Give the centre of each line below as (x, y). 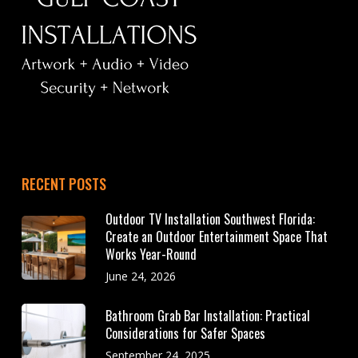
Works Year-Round (151, 255)
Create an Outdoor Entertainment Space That (216, 237)
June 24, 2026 (140, 276)
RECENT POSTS (64, 184)
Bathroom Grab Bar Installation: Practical (207, 316)
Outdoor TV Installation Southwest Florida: (210, 219)
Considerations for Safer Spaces (185, 334)
